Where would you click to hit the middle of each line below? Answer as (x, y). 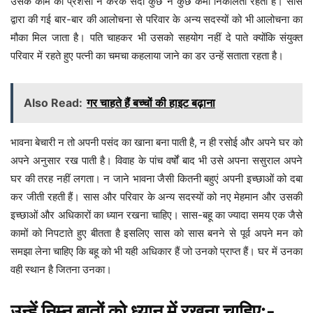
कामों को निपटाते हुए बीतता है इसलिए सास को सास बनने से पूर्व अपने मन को (156, 233)
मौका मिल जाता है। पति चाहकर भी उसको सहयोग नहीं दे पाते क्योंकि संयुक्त (156, 38)
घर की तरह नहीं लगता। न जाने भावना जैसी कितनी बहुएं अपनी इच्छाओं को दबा (156, 179)
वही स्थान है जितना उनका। (61, 270)
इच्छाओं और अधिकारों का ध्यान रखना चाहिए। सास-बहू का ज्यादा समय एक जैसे (156, 215)
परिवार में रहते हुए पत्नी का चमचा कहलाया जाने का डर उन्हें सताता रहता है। (147, 56)
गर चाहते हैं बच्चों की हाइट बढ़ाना (151, 103)
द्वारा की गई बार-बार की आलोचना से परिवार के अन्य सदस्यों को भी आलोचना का (156, 20)
